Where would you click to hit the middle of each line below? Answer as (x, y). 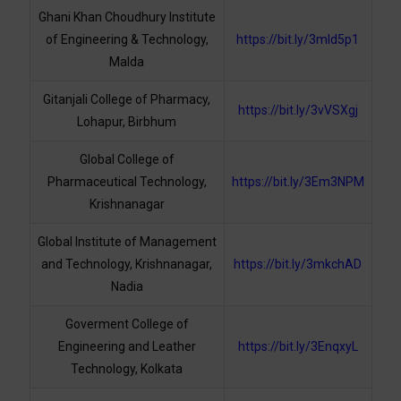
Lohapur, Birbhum (127, 122)
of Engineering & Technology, (127, 40)
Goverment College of (127, 324)
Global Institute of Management (127, 242)
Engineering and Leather (127, 347)
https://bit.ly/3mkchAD (298, 264)
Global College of (127, 160)
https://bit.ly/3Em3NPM (298, 182)
